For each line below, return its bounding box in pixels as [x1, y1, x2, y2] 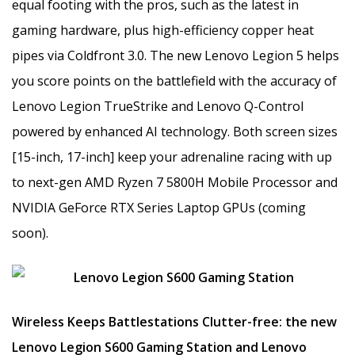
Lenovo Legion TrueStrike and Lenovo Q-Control [12, 97, 303, 115]
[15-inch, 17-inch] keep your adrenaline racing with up [12, 147, 332, 166]
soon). [12, 223, 48, 242]
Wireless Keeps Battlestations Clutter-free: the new [12, 312, 337, 330]
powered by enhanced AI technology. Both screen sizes [12, 122, 338, 140]
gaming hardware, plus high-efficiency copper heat [12, 21, 314, 39]
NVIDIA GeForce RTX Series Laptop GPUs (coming [12, 198, 306, 216]
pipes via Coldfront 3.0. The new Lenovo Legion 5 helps [12, 46, 339, 64]
